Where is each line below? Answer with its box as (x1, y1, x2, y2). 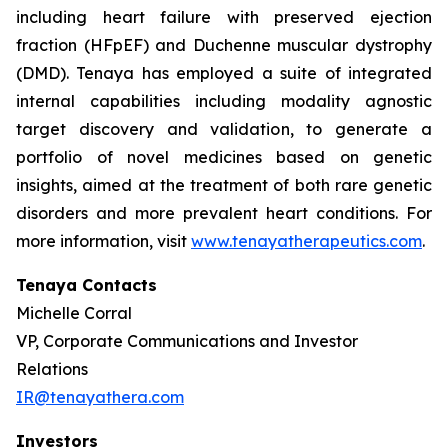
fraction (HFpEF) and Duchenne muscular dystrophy (16, 35, 432, 55)
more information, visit (16, 231, 191, 251)
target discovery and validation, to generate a (16, 119, 432, 139)
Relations (16, 359, 88, 379)
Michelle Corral (16, 303, 132, 323)
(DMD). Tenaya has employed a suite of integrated (16, 63, 432, 83)
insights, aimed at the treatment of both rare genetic (16, 175, 432, 195)
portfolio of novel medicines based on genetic (16, 147, 432, 167)
